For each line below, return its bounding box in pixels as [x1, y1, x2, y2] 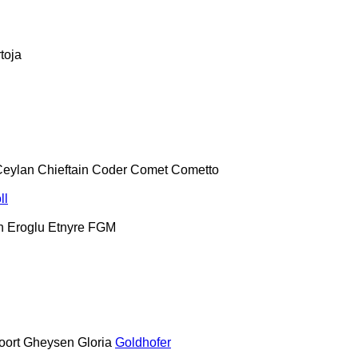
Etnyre [48, 220, 85, 234]
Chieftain [38, 162, 89, 177]
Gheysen [23, 335, 74, 349]
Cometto [171, 162, 219, 177]
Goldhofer [115, 335, 171, 349]
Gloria [78, 335, 112, 349]
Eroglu [7, 220, 45, 234]
